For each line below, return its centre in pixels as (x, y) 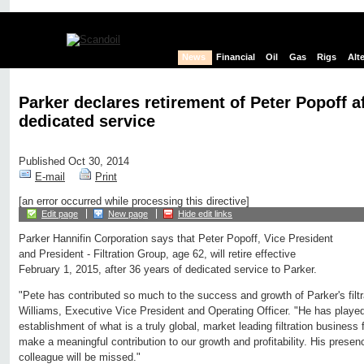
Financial (236, 57)
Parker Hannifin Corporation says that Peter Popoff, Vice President (176, 239)
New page (128, 214)
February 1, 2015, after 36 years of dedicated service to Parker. (168, 270)
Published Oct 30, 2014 (74, 162)
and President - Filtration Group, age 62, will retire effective (157, 254)
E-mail (50, 177)
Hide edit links (205, 214)
